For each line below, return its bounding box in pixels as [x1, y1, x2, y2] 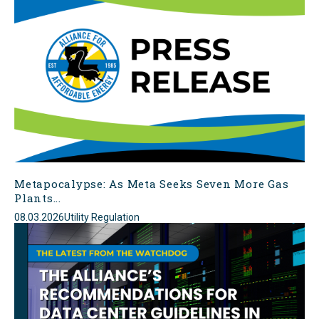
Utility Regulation [64, 211, 140, 223]
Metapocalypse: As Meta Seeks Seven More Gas [14, 177, 289, 191]
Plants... [14, 191, 61, 205]
